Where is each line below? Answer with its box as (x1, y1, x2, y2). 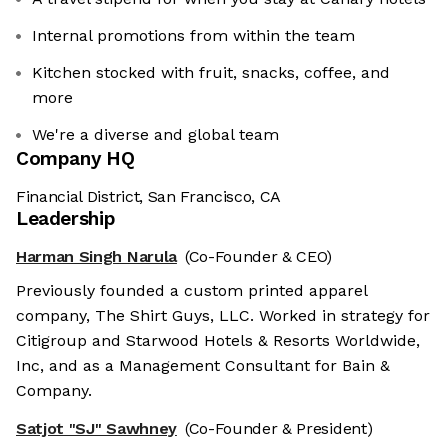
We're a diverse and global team (32, 125, 279, 145)
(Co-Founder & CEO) (184, 247, 333, 267)
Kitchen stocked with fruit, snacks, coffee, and (32, 63, 390, 83)
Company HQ (16, 147, 135, 171)
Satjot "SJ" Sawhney (16, 419, 177, 439)
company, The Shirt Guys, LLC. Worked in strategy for (16, 306, 430, 326)
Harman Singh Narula (16, 247, 177, 267)
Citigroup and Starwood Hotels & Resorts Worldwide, (16, 331, 420, 351)
